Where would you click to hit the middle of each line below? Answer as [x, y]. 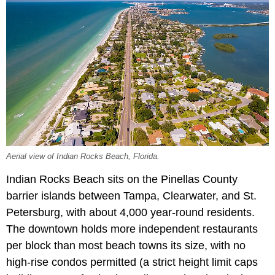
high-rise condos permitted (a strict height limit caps [132, 262]
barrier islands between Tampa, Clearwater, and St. [131, 196]
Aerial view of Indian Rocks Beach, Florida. [83, 156]
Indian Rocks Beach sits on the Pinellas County [122, 179]
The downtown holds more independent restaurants [132, 229]
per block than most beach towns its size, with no [126, 245]
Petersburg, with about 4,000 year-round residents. [130, 212]
